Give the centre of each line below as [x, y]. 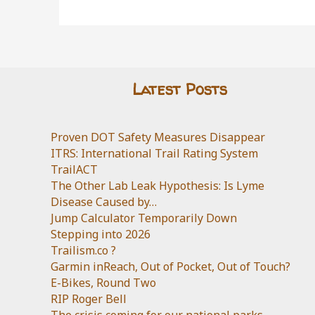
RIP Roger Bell [89, 299]
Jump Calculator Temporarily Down [144, 218]
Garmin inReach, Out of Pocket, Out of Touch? [171, 267]
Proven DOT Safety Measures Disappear [158, 137]
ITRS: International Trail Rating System [154, 154]
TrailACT [74, 170]
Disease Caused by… [104, 202]
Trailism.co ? [83, 251]
